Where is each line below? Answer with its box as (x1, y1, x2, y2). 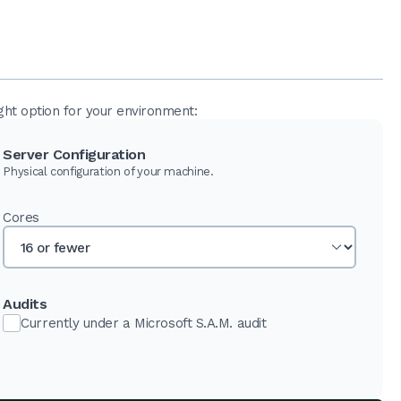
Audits (3, 294, 47, 312)
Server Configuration (3, 145, 146, 163)
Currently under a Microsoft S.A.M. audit (21, 314, 267, 331)
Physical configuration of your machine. (3, 164, 214, 178)
